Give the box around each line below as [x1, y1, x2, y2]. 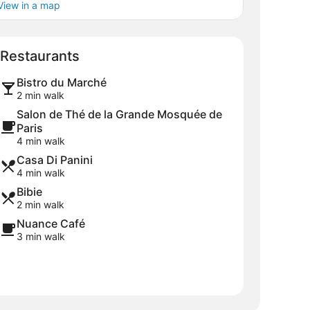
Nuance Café [17, 216, 85, 230]
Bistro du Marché [17, 75, 107, 89]
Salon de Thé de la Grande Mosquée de [17, 107, 222, 121]
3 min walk [17, 230, 65, 242]
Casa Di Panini [17, 152, 93, 167]
